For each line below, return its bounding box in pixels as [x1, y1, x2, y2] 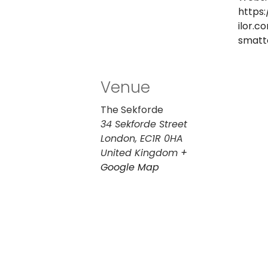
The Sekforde [100, 102, 163, 117]
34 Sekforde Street [100, 117, 187, 131]
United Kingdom [100, 145, 178, 160]
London [100, 131, 135, 145]
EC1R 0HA [140, 131, 183, 145]
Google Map [100, 160, 159, 174]
